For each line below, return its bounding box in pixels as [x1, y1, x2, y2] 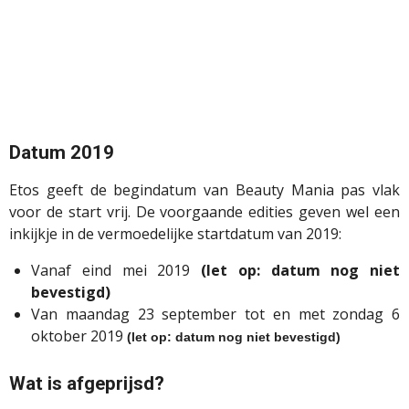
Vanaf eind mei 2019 [31, 260, 201, 281]
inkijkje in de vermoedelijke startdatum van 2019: [9, 224, 341, 245]
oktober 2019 [31, 326, 127, 347]
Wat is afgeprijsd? [9, 372, 164, 395]
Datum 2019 [9, 142, 114, 164]
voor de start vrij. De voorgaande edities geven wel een [9, 202, 400, 223]
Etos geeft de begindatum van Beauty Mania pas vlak [9, 180, 400, 201]
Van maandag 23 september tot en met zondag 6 [31, 304, 400, 325]
